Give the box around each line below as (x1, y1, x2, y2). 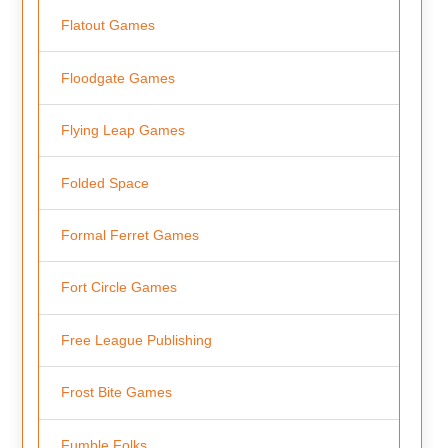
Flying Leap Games (60, 122, 185, 139)
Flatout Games (60, 17, 155, 34)
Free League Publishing (60, 331, 212, 348)
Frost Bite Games (60, 384, 172, 401)
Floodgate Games (60, 69, 175, 86)
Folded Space (60, 174, 149, 191)
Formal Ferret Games (60, 227, 199, 243)
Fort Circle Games (60, 279, 177, 296)
